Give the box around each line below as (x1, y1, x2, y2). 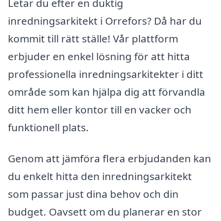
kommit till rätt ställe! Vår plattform (8, 31, 178, 45)
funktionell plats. (8, 120, 89, 134)
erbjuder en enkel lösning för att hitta (8, 49, 190, 63)
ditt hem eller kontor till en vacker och (8, 102, 191, 116)
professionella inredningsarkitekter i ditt (8, 67, 203, 81)
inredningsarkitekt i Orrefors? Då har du (8, 13, 202, 28)
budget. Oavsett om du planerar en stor (8, 205, 202, 219)
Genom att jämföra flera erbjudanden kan (8, 151, 211, 166)
